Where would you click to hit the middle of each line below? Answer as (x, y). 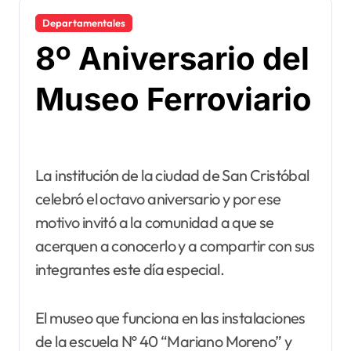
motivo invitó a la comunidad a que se (155, 222)
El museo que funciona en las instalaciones (170, 317)
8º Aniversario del (172, 58)
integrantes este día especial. (130, 269)
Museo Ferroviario (174, 99)
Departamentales (84, 22)
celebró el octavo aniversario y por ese (158, 198)
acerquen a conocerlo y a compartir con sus (175, 245)
